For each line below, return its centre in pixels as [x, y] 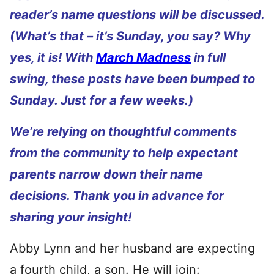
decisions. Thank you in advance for [117, 196]
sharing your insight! [71, 217]
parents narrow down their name [106, 174]
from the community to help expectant [124, 153]
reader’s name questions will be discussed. [137, 15]
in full [208, 57]
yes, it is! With [53, 57]
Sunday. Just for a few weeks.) [102, 100]
